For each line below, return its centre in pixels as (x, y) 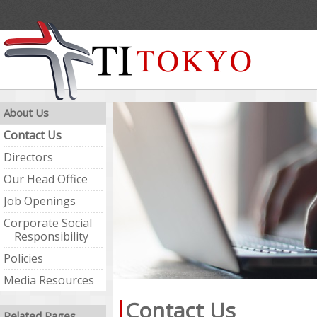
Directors (28, 157)
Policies (23, 258)
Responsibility (51, 236)
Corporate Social (48, 223)
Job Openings (40, 201)
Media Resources (49, 280)
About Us (26, 113)
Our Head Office (46, 179)
